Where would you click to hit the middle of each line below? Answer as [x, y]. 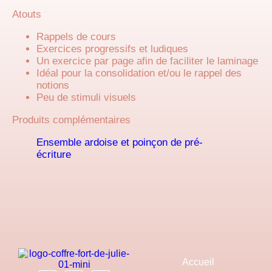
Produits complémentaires [71, 120]
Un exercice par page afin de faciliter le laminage [147, 61]
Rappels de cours [76, 37]
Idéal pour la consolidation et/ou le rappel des [139, 73]
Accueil [198, 262]
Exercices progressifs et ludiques [112, 49]
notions [53, 85]
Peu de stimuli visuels [86, 97]
